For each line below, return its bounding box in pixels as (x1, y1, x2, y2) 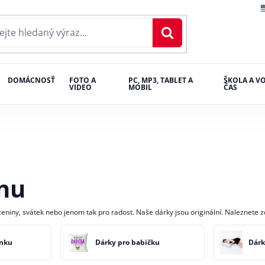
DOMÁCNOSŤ (7, 75, 55, 86)
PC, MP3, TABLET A (128, 75, 193, 86)
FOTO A (69, 75, 96, 86)
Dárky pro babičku (95, 237, 160, 247)
